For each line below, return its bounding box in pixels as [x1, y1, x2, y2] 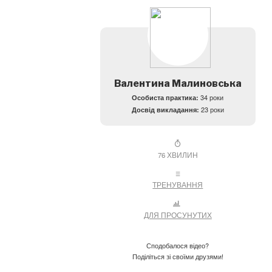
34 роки [199, 93, 224, 103]
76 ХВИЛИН [157, 149, 198, 160]
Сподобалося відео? [146, 241, 209, 251]
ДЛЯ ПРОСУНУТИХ [143, 209, 212, 220]
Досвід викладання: [131, 104, 199, 114]
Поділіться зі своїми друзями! [132, 252, 223, 262]
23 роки [199, 104, 224, 114]
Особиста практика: [132, 93, 199, 103]
